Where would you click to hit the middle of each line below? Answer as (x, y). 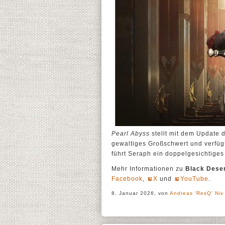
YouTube (194, 179)
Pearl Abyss (131, 134)
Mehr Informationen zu (148, 169)
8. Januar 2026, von (141, 193)
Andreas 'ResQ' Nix (197, 193)
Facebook (127, 179)
